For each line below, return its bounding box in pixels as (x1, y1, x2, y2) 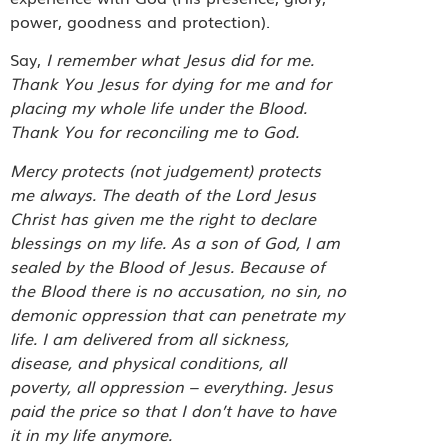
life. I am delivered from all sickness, (10, 325, 289, 350)
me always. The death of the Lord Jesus (10, 181, 316, 206)
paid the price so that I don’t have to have (10, 397, 336, 422)
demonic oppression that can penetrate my (10, 301, 344, 326)
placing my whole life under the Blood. (10, 95, 307, 120)
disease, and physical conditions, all (10, 349, 286, 374)
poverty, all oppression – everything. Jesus (10, 373, 333, 398)
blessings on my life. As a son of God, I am (10, 229, 340, 254)
